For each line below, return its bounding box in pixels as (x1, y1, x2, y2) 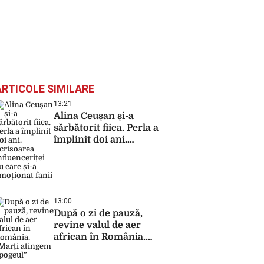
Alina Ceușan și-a (54, 111, 134, 121)
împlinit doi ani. (54, 134, 127, 145)
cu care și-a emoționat (54, 158, 157, 169)
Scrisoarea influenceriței (54, 146, 169, 157)
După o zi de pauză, (54, 208, 143, 219)
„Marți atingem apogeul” (54, 243, 167, 254)
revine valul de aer (54, 220, 141, 230)
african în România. (54, 232, 146, 242)
